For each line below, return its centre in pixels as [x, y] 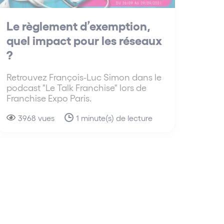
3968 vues [36, 117]
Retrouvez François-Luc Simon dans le [84, 76]
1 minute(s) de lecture [114, 117]
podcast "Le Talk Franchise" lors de [76, 87]
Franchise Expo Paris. [49, 97]
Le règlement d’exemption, [78, 25]
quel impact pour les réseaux [84, 39]
